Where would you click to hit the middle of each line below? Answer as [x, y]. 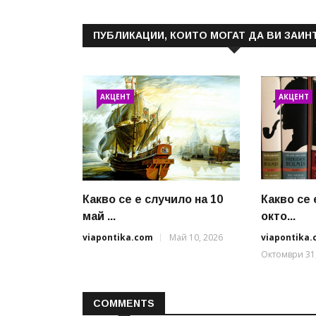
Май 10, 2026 [196, 237]
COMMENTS [124, 303]
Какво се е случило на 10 [153, 199]
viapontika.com [118, 237]
